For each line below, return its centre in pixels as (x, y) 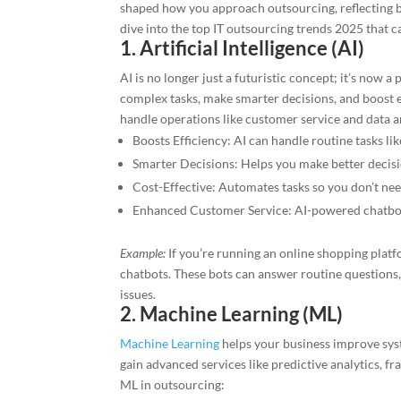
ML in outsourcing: (173, 385)
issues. (138, 294)
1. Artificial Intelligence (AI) (243, 48)
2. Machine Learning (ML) (232, 314)
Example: (143, 253)
